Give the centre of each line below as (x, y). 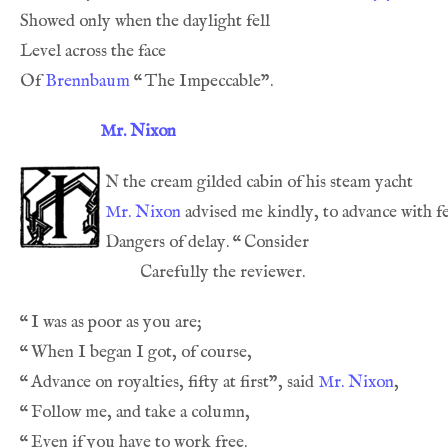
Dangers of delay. (169, 242)
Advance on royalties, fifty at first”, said (174, 382)
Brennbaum (87, 81)
